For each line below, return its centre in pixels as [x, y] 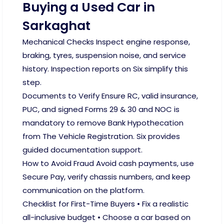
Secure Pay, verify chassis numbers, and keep [106, 177]
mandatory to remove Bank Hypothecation [103, 123]
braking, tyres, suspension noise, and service [104, 55]
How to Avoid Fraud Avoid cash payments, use [108, 163]
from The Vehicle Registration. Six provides [101, 136]
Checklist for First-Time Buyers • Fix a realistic [105, 204]
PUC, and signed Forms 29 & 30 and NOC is [101, 109]
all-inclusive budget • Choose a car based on [106, 217]
